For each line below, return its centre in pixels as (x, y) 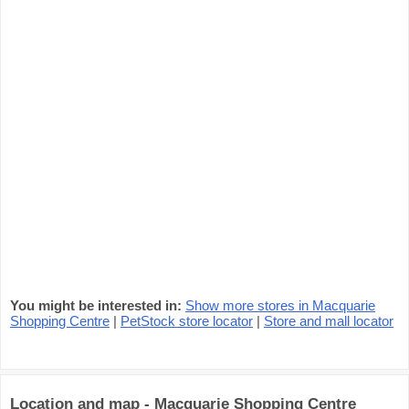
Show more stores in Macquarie (280, 305)
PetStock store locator (187, 321)
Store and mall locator (329, 321)
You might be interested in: (96, 305)
